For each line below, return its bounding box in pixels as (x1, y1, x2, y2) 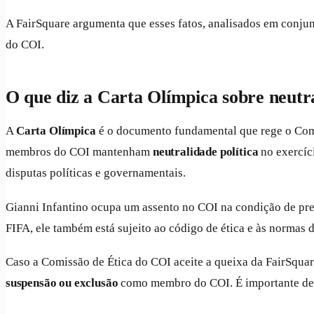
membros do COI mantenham (6, 145, 153, 159)
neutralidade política (153, 145, 259, 159)
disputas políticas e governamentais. (6, 166, 186, 180)
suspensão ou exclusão (6, 276, 118, 290)
